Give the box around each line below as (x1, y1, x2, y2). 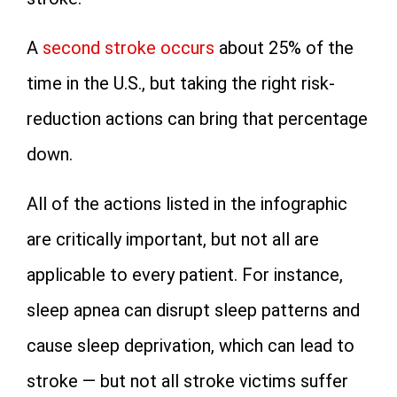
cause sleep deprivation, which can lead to (27, 335, 354, 356)
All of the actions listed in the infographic (27, 193, 347, 214)
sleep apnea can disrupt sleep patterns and (27, 300, 360, 321)
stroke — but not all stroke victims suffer (27, 370, 348, 392)
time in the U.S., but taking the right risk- (27, 73, 335, 94)
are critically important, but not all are (27, 229, 319, 250)
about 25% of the (214, 37, 354, 58)
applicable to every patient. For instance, (27, 264, 343, 285)
